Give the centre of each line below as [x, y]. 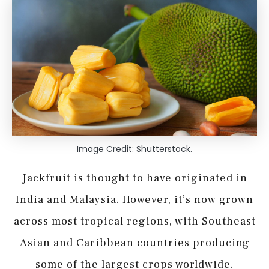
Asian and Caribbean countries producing [134, 243]
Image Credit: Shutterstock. [134, 149]
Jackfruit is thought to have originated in [134, 178]
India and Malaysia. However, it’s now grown [134, 200]
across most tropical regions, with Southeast [134, 222]
